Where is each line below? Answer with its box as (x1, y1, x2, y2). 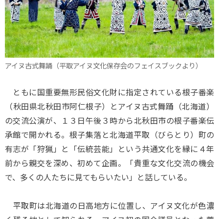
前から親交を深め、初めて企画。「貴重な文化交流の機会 (5, 157, 214, 169)
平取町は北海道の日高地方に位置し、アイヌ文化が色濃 (5, 199, 214, 211)
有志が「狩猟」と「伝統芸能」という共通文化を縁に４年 (5, 143, 214, 154)
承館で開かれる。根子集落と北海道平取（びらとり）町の (5, 129, 214, 140)
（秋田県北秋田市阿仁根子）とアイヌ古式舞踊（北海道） (5, 100, 214, 112)
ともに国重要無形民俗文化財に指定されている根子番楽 (5, 86, 214, 98)
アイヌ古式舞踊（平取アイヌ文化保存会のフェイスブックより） (5, 60, 202, 71)
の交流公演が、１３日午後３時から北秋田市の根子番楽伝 (5, 114, 214, 126)
